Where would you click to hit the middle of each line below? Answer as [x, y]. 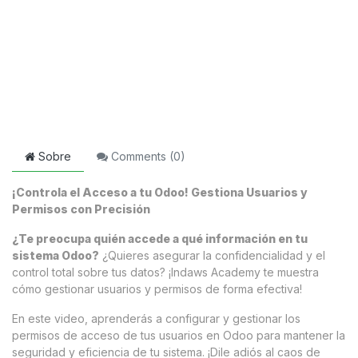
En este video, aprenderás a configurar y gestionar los [156, 319]
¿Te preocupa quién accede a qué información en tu [160, 239]
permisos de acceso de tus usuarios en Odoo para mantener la [179, 336]
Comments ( [141, 157]
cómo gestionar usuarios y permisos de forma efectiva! [157, 289]
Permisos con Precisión [81, 209]
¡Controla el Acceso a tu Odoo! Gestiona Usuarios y [160, 193]
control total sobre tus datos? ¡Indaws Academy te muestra [165, 272]
